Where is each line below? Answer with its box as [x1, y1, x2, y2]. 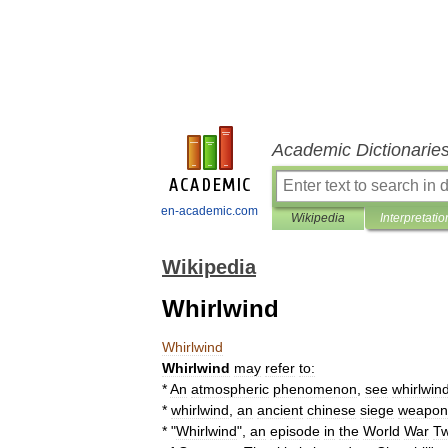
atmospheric [191, 381, 269, 397]
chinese [307, 402, 356, 418]
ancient [257, 402, 303, 418]
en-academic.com [161, 204, 258, 218]
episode [270, 423, 320, 439]
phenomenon [273, 381, 357, 397]
